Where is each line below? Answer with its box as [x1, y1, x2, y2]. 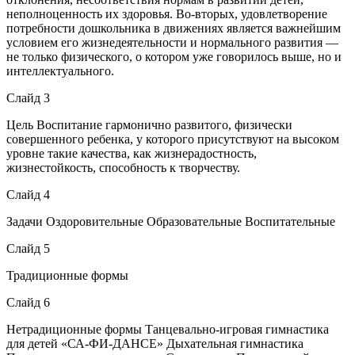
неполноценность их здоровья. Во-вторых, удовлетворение [6, 6, 327, 21]
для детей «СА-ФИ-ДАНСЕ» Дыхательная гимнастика [6, 336, 303, 350]
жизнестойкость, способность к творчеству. [6, 160, 240, 174]
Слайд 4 [6, 187, 50, 201]
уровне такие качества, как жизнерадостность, [6, 146, 257, 160]
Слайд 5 [6, 241, 50, 255]
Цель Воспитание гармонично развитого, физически [6, 117, 292, 132]
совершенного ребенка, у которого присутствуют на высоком [6, 132, 339, 146]
